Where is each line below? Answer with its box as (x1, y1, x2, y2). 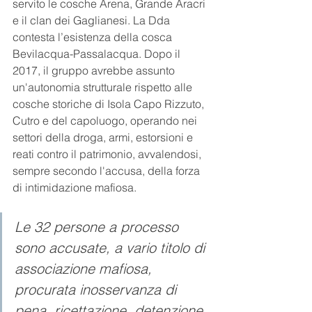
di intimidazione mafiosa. (13, 180, 136, 195)
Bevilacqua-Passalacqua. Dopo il (13, 47, 183, 61)
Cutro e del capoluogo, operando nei (13, 114, 200, 128)
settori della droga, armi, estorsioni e (13, 130, 196, 145)
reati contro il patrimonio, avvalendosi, (13, 147, 204, 162)
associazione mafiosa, (15, 260, 156, 278)
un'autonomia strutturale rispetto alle (13, 80, 195, 95)
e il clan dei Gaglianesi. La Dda (13, 13, 173, 28)
